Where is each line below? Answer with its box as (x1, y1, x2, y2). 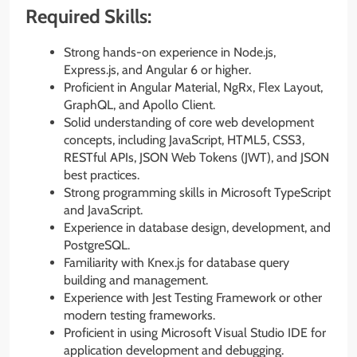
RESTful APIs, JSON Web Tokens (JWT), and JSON (64, 150, 329, 166)
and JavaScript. (64, 202, 143, 218)
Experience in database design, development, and (64, 220, 331, 236)
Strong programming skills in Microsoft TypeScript (64, 185, 331, 201)
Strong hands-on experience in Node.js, (64, 45, 276, 61)
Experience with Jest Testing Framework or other (64, 290, 322, 306)
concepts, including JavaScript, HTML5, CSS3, (64, 132, 304, 148)
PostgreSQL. (64, 237, 130, 253)
